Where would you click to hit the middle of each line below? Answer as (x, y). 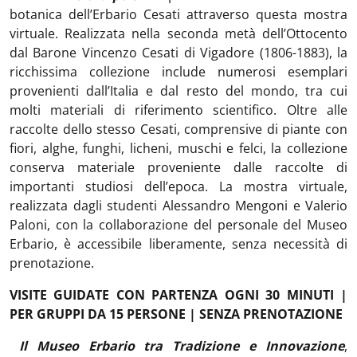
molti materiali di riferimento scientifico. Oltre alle (178, 110)
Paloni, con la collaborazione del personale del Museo (178, 225)
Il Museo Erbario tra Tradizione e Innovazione (182, 346)
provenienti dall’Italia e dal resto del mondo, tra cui (178, 91)
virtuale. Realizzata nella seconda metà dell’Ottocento (178, 33)
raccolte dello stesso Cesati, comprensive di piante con (178, 129)
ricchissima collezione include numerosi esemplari (178, 72)
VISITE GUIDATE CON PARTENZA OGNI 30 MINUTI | (178, 295)
